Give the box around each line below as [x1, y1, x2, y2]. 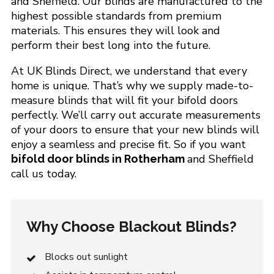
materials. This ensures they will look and [10, 23, 220, 38]
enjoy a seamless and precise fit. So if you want [10, 137, 246, 152]
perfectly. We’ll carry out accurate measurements [10, 108, 261, 122]
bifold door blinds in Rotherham [10, 152, 187, 165]
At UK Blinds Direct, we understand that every [10, 64, 247, 78]
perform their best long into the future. [10, 38, 210, 53]
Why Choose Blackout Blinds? [26, 218, 237, 235]
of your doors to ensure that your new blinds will [10, 122, 259, 137]
